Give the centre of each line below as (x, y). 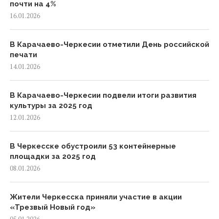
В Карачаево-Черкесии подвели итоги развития (103, 95)
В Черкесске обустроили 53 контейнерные (93, 146)
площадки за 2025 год (53, 156)
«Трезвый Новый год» (53, 207)
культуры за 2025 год (51, 106)
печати (23, 55)
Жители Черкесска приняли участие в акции (96, 197)
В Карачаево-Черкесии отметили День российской (109, 44)
